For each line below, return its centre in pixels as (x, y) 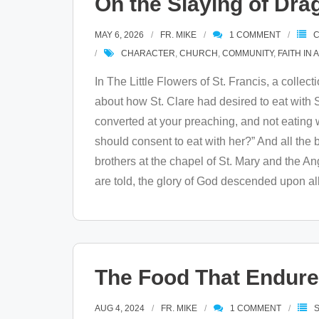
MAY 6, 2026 (119, 35)
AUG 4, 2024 (120, 308)
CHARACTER (148, 53)
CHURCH (199, 53)
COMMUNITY (248, 53)
